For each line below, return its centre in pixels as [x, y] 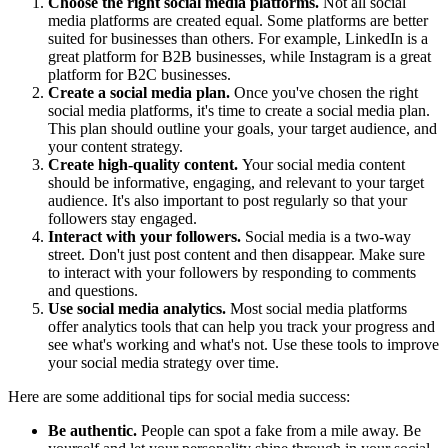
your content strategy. [115, 146]
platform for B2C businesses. [139, 74]
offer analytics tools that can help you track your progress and [241, 326]
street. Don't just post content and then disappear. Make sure [236, 254]
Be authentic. [92, 430]
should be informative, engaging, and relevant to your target [236, 182]
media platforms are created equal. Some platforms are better [238, 20]
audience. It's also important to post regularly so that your [227, 200]
